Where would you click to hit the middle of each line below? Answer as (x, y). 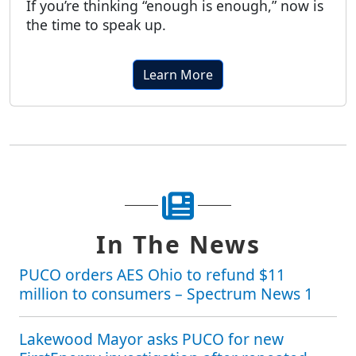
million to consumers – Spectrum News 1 (166, 294)
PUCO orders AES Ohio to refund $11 (152, 275)
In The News (178, 245)
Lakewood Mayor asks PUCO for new (151, 339)
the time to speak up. (96, 25)
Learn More (178, 75)
